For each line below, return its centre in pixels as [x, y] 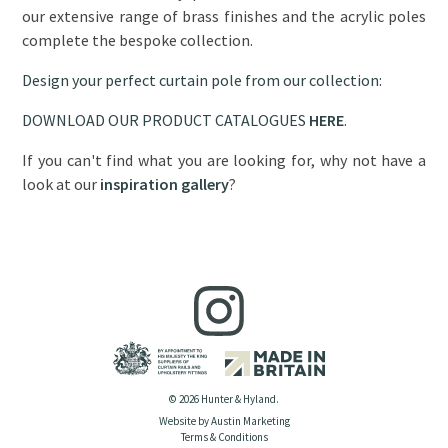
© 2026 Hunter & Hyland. [224, 399]
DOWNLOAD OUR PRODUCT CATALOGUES [165, 120]
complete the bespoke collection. [137, 40]
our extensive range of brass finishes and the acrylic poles [224, 16]
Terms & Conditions [224, 436]
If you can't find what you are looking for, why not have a [224, 160]
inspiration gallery [164, 184]
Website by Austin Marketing [224, 420]
